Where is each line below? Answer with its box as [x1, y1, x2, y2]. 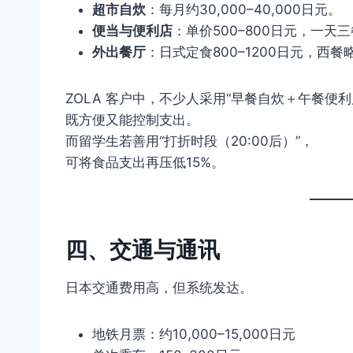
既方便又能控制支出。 [65, 111, 199, 128]
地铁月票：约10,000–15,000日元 [92, 325, 295, 342]
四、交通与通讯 [65, 236, 220, 263]
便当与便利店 [92, 22, 173, 39]
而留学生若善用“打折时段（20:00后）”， [65, 132, 314, 149]
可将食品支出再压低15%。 [65, 154, 225, 170]
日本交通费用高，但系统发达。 [65, 279, 253, 295]
